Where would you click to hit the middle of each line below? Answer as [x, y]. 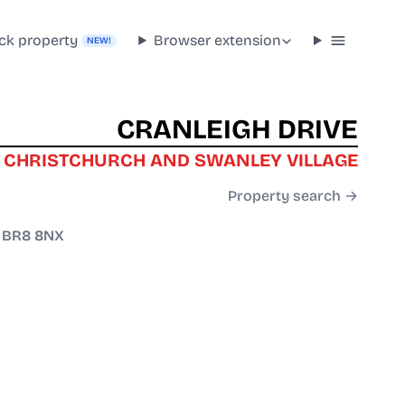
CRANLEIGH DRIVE [237, 130]
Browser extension [218, 40]
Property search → [293, 196]
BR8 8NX [33, 236]
